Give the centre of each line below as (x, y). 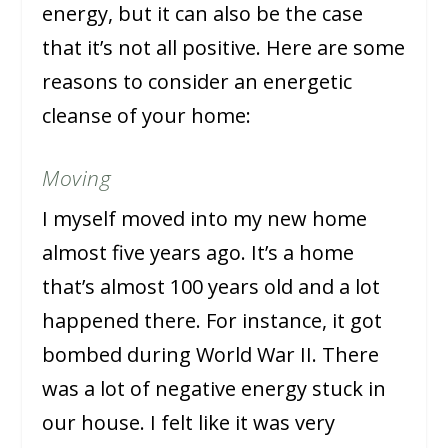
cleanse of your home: (147, 115)
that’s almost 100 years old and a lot (211, 286)
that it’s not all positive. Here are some (224, 47)
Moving (77, 177)
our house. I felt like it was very (189, 422)
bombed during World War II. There (211, 354)
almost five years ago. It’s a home (198, 252)
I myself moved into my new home (205, 218)
